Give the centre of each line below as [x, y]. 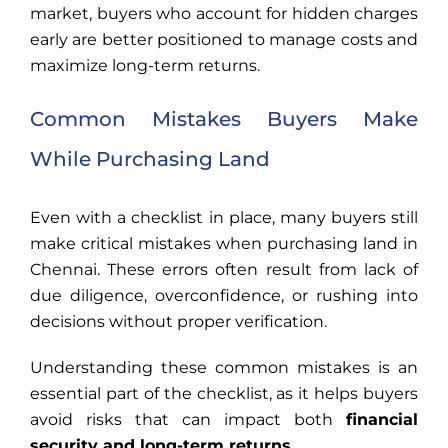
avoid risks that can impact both [188, 420]
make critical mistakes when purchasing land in [224, 244]
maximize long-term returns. [145, 66]
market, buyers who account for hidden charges [224, 14]
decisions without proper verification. [178, 322]
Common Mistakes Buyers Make [224, 119]
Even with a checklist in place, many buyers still [224, 218]
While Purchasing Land [150, 159]
